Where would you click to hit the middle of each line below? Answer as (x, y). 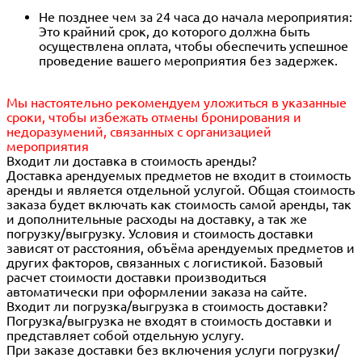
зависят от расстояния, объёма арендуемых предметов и (181, 248)
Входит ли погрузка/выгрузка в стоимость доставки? (167, 307)
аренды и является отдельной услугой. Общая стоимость (181, 190)
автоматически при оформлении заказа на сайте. (157, 292)
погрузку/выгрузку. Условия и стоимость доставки (160, 234)
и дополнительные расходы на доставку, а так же (157, 219)
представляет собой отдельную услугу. (125, 336)
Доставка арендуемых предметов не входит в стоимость (179, 176)
